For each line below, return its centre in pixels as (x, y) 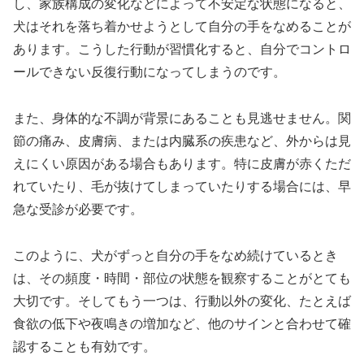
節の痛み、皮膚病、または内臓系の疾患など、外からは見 (182, 141)
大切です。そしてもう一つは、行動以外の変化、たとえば (182, 301)
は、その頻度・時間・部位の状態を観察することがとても (182, 278)
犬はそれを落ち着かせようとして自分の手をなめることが (182, 27)
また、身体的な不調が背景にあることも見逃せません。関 (182, 118)
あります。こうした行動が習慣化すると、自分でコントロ (182, 50)
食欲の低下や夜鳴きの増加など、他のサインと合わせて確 (182, 323)
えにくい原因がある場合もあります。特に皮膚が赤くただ (182, 163)
